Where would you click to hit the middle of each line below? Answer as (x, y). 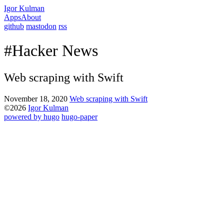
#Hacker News (51, 51)
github (14, 26)
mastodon (41, 26)
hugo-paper (79, 116)
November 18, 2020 (36, 98)
